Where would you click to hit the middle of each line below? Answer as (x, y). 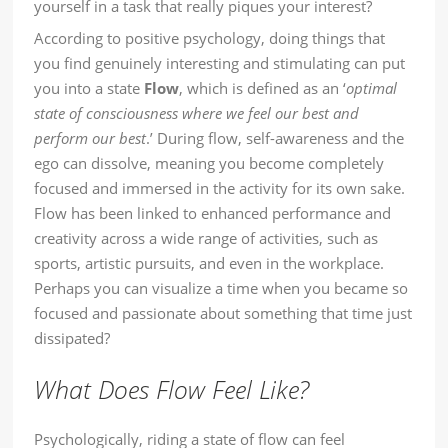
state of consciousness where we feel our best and (197, 113)
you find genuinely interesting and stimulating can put (220, 63)
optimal (372, 88)
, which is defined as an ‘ (263, 88)
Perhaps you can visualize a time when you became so (221, 288)
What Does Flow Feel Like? (172, 389)
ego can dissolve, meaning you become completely (209, 163)
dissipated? (72, 338)
